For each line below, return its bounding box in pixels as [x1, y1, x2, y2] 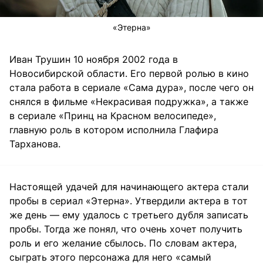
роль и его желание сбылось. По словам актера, [9, 237, 237, 249]
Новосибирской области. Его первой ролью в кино [9, 67, 249, 79]
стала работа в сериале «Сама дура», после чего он [9, 81, 254, 93]
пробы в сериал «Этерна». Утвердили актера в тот [9, 194, 248, 207]
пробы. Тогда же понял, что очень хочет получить [9, 222, 242, 235]
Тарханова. [9, 137, 60, 150]
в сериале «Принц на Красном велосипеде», [9, 109, 216, 122]
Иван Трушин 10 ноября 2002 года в [9, 53, 178, 65]
